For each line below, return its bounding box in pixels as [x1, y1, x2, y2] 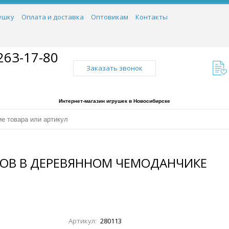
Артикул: [68, 216, 97, 225]
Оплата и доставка [21, 12, 84, 21]
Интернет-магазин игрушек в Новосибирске [59, 98, 170, 104]
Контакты [135, 12, 168, 21]
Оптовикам [91, 12, 128, 21]
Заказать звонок [86, 63, 143, 73]
